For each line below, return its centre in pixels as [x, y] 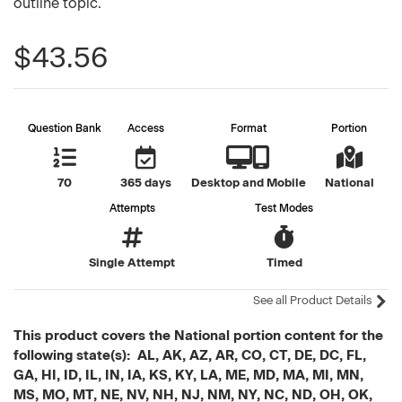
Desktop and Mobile [248, 183]
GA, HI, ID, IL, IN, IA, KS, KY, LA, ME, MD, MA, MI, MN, [188, 375]
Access [146, 128]
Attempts [132, 208]
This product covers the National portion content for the [198, 336]
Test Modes [284, 208]
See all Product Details [314, 300]
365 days [146, 183]
